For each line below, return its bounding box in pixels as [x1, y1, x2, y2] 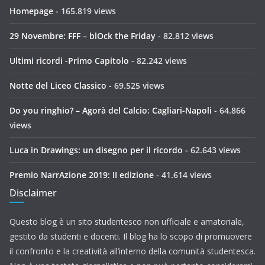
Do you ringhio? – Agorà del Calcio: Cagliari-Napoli [9, 105, 212, 117]
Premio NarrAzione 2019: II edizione [9, 169, 154, 181]
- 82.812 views [156, 30, 214, 42]
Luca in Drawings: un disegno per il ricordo [9, 144, 183, 156]
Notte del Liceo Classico [9, 80, 106, 92]
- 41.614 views [154, 169, 212, 181]
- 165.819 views [53, 5, 116, 17]
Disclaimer [9, 186, 57, 200]
